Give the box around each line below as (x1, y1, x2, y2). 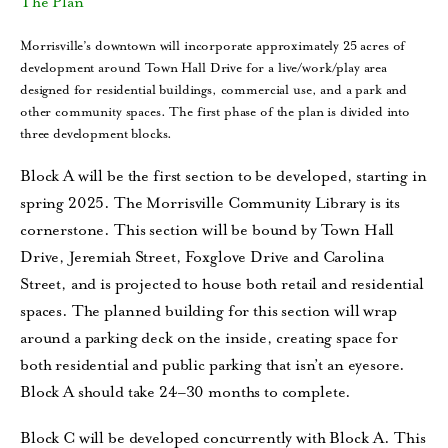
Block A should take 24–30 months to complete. (20, 382, 352, 403)
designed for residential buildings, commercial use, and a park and (20, 80, 408, 98)
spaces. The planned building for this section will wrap (20, 301, 397, 322)
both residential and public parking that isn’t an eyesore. (20, 355, 406, 376)
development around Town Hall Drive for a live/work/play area (20, 58, 388, 76)
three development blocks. (20, 124, 173, 142)
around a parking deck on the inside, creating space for (20, 328, 398, 349)
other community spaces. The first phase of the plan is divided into (20, 102, 410, 120)
